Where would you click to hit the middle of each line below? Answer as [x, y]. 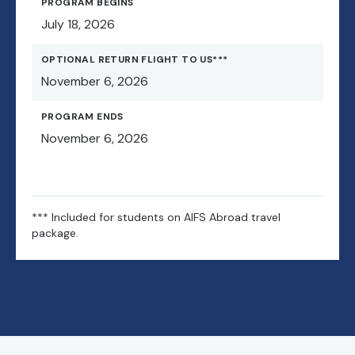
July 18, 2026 [78, 25]
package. [55, 233]
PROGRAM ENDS [82, 117]
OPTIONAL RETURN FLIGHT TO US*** [135, 60]
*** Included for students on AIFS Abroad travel [156, 218]
